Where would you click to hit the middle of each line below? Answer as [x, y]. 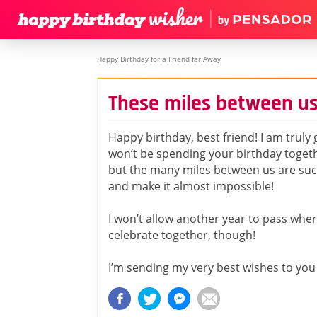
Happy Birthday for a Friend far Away [159, 59]
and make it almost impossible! [191, 186]
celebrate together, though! [182, 235]
